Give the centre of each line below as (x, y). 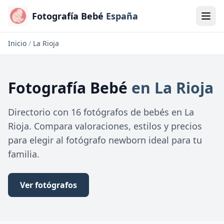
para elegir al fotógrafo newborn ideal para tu (105, 140)
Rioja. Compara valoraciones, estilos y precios (105, 126)
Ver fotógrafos (48, 185)
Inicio (17, 43)
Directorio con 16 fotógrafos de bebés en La (101, 112)
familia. (24, 154)
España (122, 16)
